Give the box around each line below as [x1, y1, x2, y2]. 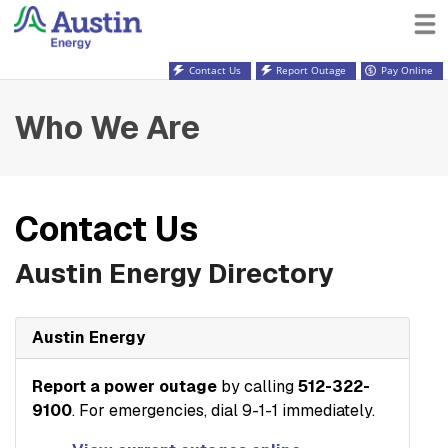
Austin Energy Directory [15, 255, 334, 291]
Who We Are [14, 107, 200, 148]
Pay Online [381, 63, 433, 77]
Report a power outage [32, 375, 217, 397]
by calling [217, 375, 294, 397]
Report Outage [276, 63, 346, 77]
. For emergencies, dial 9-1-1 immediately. [72, 399, 375, 421]
